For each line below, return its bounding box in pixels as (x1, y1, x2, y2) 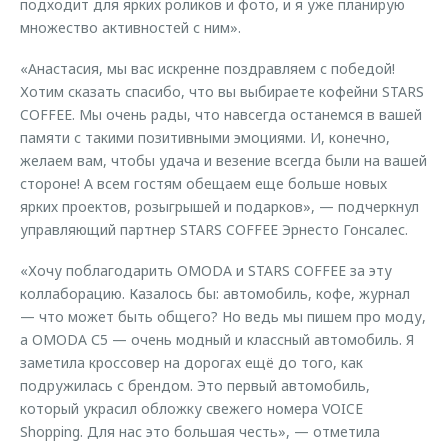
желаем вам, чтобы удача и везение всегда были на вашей (20, 151, 427, 170)
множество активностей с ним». (20, 18, 241, 37)
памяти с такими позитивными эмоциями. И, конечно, (20, 128, 390, 147)
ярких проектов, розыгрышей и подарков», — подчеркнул (20, 197, 419, 216)
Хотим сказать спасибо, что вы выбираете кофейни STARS (20, 82, 424, 101)
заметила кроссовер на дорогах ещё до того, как (20, 353, 363, 372)
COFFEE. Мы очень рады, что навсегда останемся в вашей (20, 105, 422, 124)
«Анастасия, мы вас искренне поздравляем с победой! (20, 59, 395, 78)
